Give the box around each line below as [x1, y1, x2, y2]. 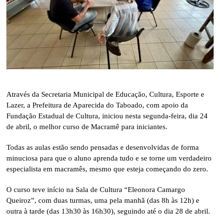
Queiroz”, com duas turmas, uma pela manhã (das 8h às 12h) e [6, 196, 200, 204]
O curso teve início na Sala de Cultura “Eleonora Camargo [6, 185, 186, 193]
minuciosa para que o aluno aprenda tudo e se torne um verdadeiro [6, 154, 212, 162]
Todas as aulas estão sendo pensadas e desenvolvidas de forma [6, 143, 199, 151]
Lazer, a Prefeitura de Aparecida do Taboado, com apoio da [6, 101, 189, 109]
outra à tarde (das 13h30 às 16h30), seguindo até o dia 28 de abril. [6, 207, 211, 215]
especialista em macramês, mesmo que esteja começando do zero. [6, 165, 209, 173]
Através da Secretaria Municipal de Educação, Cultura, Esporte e [6, 90, 205, 98]
